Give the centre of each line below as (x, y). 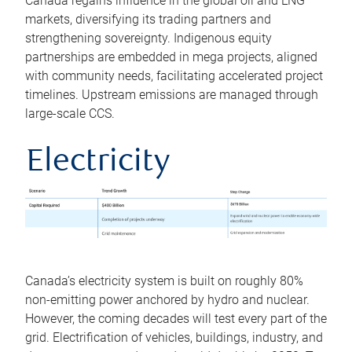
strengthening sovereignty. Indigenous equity (148, 38)
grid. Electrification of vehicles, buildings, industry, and (174, 337)
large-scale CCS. (70, 113)
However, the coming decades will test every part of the (176, 318)
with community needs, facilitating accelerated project (174, 75)
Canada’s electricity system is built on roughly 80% (164, 280)
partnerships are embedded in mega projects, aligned (171, 57)
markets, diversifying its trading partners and (148, 19)
